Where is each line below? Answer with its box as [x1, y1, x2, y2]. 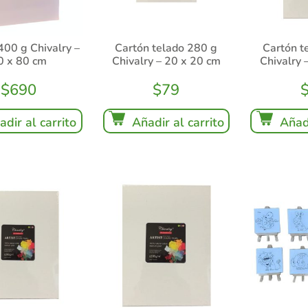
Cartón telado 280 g [115, 41, 218, 56]
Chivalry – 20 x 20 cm [111, 54, 221, 69]
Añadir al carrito [131, 114, 224, 131]
